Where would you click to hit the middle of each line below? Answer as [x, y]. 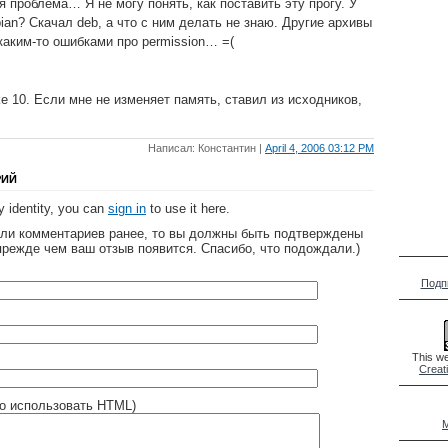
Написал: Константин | [206, 148]
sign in [127, 209]
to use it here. [188, 209]
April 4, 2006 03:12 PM [319, 148]
